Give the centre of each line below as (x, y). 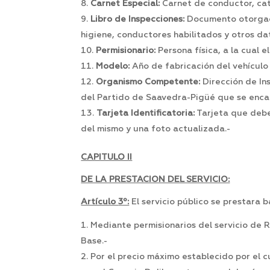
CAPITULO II (107, 158)
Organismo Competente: (149, 82)
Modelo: (113, 67)
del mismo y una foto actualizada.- (156, 129)
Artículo (100, 202)
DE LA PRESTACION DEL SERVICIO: (155, 180)
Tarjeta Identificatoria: (146, 114)
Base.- (94, 241)
